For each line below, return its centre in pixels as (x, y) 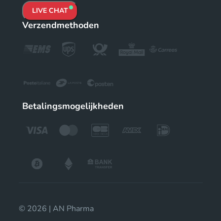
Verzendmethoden (61, 25)
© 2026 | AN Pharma (56, 208)
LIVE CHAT (50, 10)
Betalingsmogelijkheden (73, 106)
